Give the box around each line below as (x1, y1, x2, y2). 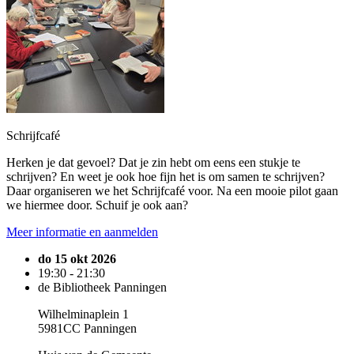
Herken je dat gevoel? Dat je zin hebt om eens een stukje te (6, 156, 300, 169)
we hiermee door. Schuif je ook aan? (6, 198, 188, 212)
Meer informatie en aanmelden (6, 225, 158, 239)
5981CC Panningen (38, 322, 137, 335)
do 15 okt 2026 (38, 252, 116, 265)
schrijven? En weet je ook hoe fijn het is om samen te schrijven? (6, 170, 325, 183)
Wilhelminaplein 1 (38, 307, 129, 321)
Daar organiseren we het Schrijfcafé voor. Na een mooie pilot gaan (6, 184, 338, 198)
